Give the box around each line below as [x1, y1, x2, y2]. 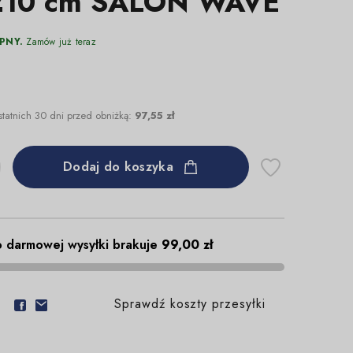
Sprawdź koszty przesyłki [113, 295, 266, 313]
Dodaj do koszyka [63, 158, 173, 176]
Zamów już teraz [23, 35, 96, 49]
